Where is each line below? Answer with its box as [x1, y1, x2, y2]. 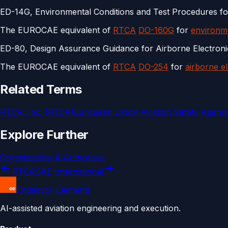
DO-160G [138, 24, 174, 35]
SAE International [35, 166, 103, 177]
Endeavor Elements [16, 184, 91, 195]
